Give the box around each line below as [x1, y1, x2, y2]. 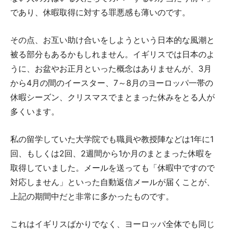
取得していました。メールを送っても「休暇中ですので [10, 163, 215, 173]
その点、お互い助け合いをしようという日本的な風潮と [10, 35, 215, 45]
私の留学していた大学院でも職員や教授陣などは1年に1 [10, 134, 214, 145]
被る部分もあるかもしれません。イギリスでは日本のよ [10, 49, 215, 60]
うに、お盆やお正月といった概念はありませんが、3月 [10, 63, 212, 74]
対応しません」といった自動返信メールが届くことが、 [10, 177, 215, 188]
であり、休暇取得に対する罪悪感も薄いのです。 [10, 7, 190, 18]
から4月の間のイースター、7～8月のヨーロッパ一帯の [10, 78, 213, 88]
